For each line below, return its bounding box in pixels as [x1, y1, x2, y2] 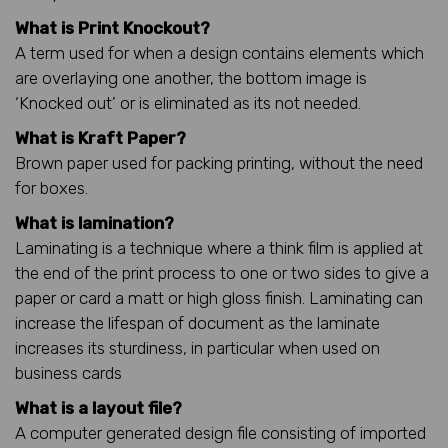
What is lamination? [15, 212, 174, 233]
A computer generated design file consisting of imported [15, 422, 426, 443]
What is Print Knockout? [15, 17, 210, 38]
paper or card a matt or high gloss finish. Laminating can [15, 287, 423, 308]
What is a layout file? [15, 397, 182, 418]
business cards [15, 362, 122, 383]
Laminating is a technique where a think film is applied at [15, 237, 423, 258]
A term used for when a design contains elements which [15, 42, 424, 63]
